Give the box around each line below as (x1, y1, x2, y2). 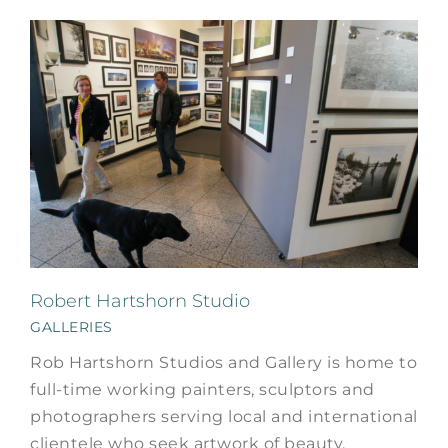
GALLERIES (30, 317, 113, 336)
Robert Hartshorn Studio (30, 289, 250, 312)
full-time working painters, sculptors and (30, 379, 375, 399)
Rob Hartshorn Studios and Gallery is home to (30, 352, 417, 372)
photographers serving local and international (30, 406, 418, 426)
